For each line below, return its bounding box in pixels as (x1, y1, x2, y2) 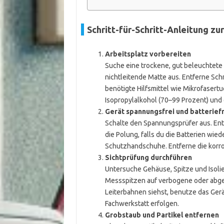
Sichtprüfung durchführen (104, 153, 192, 161)
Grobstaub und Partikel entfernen (104, 211, 219, 219)
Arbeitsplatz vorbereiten (104, 50, 191, 58)
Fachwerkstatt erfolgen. (104, 199, 179, 207)
